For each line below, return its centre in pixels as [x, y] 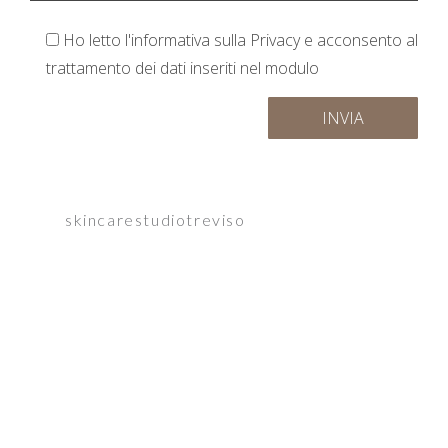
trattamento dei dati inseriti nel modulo [182, 68]
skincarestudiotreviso [155, 220]
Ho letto [94, 40]
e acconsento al [359, 40]
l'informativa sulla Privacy [212, 40]
